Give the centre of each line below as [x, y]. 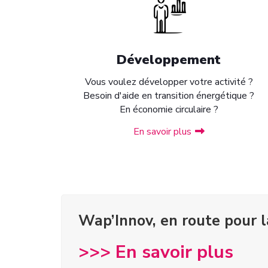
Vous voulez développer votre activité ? [169, 82]
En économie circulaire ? [169, 109]
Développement [169, 60]
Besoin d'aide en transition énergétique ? [169, 96]
